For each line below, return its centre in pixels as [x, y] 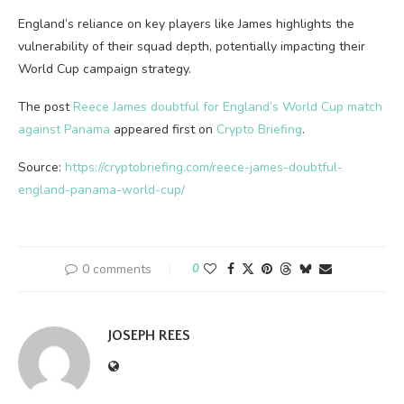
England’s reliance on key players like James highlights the [186, 24]
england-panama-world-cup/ [101, 190]
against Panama [64, 129]
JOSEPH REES [149, 335]
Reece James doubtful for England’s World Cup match [228, 107]
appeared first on [163, 129]
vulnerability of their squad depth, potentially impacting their [192, 46]
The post [46, 107]
